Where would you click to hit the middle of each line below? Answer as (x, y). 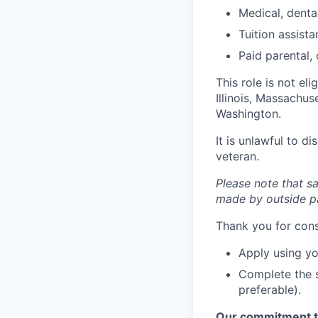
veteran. (237, 156)
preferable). (270, 290)
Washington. (248, 114)
